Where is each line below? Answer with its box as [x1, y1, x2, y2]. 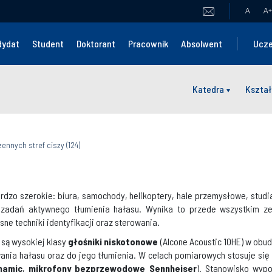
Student [32, 38, 64, 49]
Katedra [192, 83, 224, 95]
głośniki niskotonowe [68, 236, 158, 247]
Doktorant [76, 38, 116, 49]
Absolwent [181, 38, 223, 49]
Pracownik [128, 38, 169, 49]
